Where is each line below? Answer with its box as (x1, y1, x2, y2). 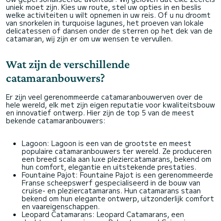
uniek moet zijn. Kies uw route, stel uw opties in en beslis (6, 2, 201, 12)
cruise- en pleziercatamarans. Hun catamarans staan (22, 185, 201, 195)
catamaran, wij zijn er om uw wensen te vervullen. (6, 34, 173, 43)
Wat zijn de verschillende (6, 57, 130, 71)
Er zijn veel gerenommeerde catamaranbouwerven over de (6, 92, 203, 102)
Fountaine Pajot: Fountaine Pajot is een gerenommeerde (22, 170, 213, 180)
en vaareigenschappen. (22, 201, 100, 211)
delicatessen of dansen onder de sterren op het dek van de (6, 26, 213, 36)
